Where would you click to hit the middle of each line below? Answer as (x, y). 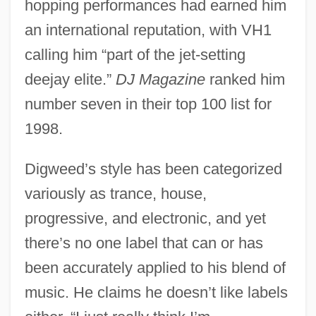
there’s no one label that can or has (144, 243)
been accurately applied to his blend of (155, 267)
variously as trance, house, (115, 193)
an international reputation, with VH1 (148, 30)
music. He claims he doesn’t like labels (156, 292)
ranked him (245, 79)
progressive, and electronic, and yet (145, 218)
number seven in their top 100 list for (148, 104)
